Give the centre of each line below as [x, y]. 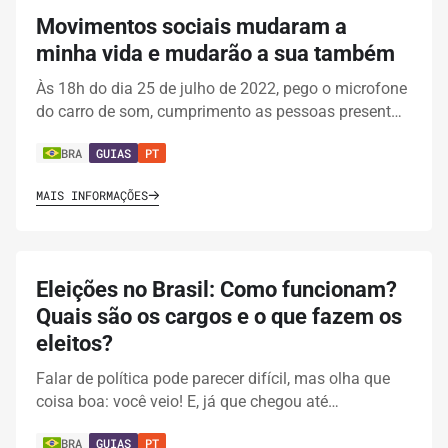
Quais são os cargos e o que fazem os [219, 317]
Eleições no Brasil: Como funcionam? [216, 290]
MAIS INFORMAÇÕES [92, 195]
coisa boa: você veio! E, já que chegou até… [187, 402]
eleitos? [74, 344]
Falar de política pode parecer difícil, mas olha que [213, 379]
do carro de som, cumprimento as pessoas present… [219, 112]
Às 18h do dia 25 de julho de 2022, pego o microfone [221, 89]
